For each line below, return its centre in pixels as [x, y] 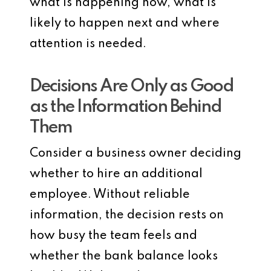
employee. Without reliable [110, 195]
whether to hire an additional [116, 174]
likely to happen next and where [125, 24]
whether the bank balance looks [124, 256]
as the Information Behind [126, 107]
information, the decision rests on [127, 215]
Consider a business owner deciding [135, 154]
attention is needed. [88, 44]
